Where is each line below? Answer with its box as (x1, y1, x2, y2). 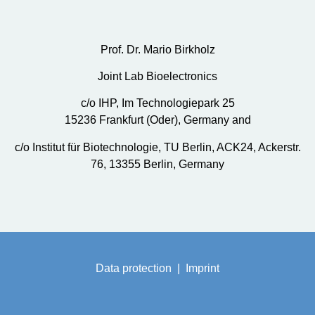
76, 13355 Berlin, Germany (91, 157, 224, 170)
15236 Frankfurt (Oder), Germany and (64, 114, 251, 127)
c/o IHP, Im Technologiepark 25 (80, 97, 235, 110)
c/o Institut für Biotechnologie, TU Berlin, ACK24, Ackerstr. (14, 141, 301, 153)
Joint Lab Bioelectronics (98, 70, 217, 82)
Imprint (186, 262, 219, 275)
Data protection (96, 262, 172, 275)
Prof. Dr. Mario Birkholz (100, 43, 215, 56)
